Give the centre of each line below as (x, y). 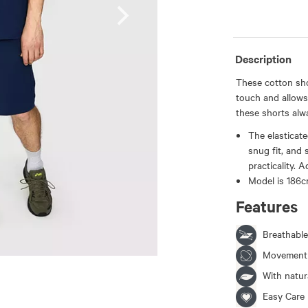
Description (263, 58)
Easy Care (284, 295)
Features (267, 206)
